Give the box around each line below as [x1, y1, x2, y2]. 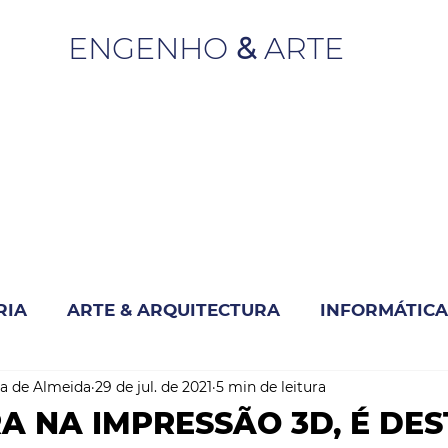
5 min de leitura [216, 377, 326, 396]
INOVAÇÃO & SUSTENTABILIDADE [21, 379, 322, 400]
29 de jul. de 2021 [95, 377, 212, 396]
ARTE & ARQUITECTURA [67, 299, 280, 320]
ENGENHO [68, 30, 236, 67]
